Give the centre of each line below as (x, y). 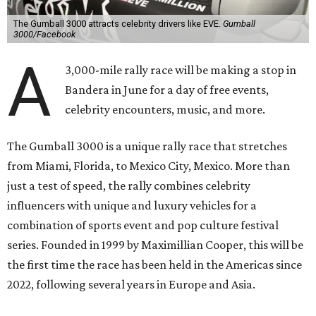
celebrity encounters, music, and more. (165, 110)
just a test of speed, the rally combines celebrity (129, 186)
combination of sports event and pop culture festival (143, 225)
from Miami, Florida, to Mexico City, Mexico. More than (148, 166)
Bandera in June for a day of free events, (167, 90)
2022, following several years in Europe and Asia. (131, 285)
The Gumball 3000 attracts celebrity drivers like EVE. (118, 24)
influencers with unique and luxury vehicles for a (132, 206)
